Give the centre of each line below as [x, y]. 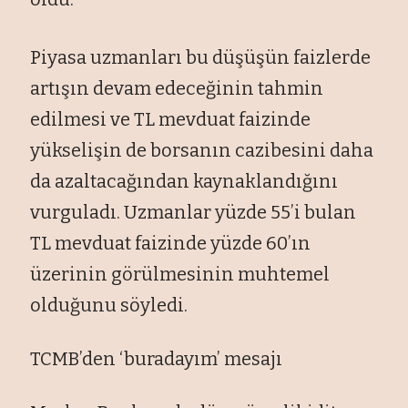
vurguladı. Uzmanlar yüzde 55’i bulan [194, 212]
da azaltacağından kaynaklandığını [184, 181]
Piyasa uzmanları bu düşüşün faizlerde [201, 57]
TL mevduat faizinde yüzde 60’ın [171, 243]
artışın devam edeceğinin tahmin [177, 88]
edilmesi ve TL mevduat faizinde [171, 119]
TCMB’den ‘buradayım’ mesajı [157, 358]
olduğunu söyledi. [109, 305]
